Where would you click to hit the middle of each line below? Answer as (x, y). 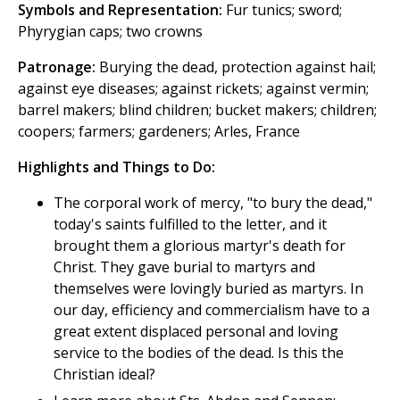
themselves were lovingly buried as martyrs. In (208, 289)
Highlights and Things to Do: (117, 167)
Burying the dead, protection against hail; (236, 67)
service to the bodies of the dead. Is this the (199, 353)
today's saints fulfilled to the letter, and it (190, 225)
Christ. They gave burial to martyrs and (184, 267)
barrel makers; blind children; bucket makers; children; (197, 110)
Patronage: (57, 67)
